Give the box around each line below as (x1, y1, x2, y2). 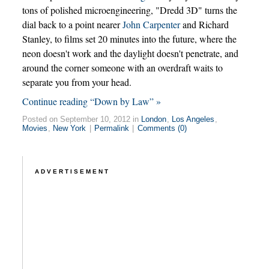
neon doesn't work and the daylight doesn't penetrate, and (22, 47, 238, 60)
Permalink (94, 124, 129, 133)
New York (53, 124, 86, 133)
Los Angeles (172, 115, 215, 124)
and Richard (180, 18, 229, 31)
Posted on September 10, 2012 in (22, 115, 141, 124)
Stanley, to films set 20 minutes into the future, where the (22, 32, 237, 46)
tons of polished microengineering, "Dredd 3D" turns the (22, 4, 237, 17)
